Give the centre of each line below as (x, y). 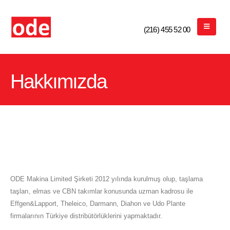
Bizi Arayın (156, 22)
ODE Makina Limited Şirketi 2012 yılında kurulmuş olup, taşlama (107, 179)
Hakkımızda (59, 82)
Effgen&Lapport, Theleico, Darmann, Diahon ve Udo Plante (98, 204)
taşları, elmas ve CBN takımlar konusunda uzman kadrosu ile (102, 191)
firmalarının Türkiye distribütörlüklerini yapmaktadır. (86, 216)
